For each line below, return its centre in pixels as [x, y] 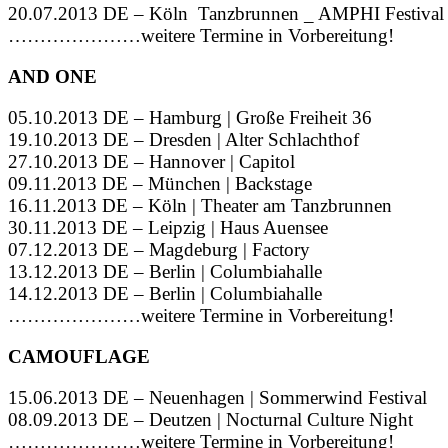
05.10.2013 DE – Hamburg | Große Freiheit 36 [190, 118]
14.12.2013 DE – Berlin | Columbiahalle [165, 294]
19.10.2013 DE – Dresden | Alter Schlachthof [183, 140]
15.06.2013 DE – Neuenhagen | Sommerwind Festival [217, 398]
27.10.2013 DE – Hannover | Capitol [151, 162]
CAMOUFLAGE [79, 357]
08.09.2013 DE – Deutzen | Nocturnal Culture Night [210, 420]
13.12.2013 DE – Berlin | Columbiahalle [165, 272]
